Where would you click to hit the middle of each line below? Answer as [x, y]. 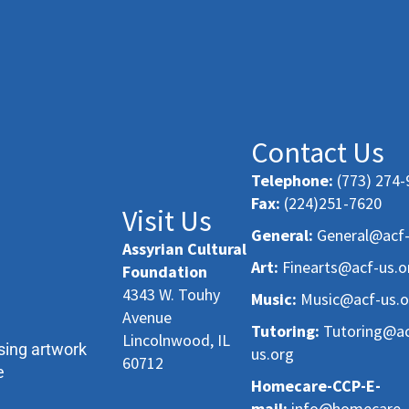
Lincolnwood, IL [176, 340]
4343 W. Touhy [171, 294]
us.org [273, 354]
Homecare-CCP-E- [316, 386]
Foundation [164, 272]
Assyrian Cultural [184, 249]
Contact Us [318, 152]
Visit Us [167, 221]
